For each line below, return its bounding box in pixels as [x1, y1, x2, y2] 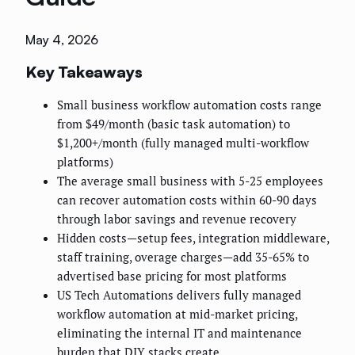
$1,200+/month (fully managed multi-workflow [57, 135, 309, 151]
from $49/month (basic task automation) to [57, 116, 290, 132]
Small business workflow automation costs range [57, 97, 322, 113]
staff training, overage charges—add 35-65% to [57, 249, 309, 265]
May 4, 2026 [25, 32, 98, 48]
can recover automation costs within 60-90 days [57, 192, 317, 208]
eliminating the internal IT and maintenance [57, 325, 302, 342]
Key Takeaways [25, 61, 143, 82]
